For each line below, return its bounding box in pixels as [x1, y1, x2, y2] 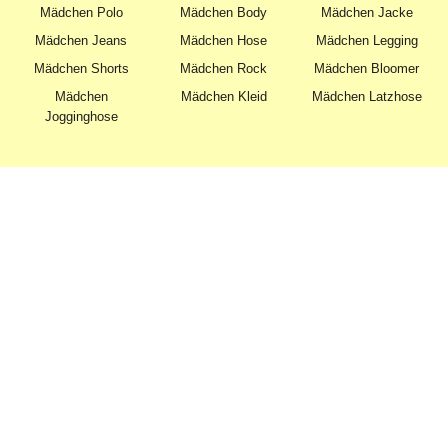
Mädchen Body [180, 5, 268, 21]
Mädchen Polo [39, 5, 123, 21]
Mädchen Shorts [33, 61, 129, 77]
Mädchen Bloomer [314, 61, 420, 77]
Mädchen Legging [315, 33, 418, 49]
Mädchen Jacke [320, 5, 413, 21]
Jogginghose [44, 109, 118, 125]
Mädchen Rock [180, 61, 268, 77]
